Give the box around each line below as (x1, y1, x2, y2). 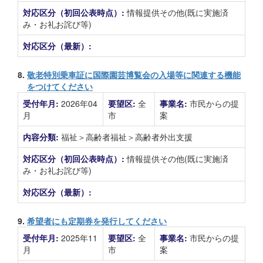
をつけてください (27, 80, 93, 92)
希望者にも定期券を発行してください (27, 215, 167, 227)
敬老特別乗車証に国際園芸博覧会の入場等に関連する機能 (27, 69, 241, 80)
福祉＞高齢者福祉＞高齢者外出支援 (61, 131, 193, 143)
